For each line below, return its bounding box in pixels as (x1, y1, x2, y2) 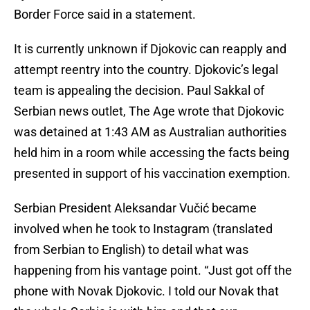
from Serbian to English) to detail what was (14, 242, 248, 257)
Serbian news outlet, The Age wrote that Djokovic (14, 104, 284, 119)
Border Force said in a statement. (14, 7, 196, 22)
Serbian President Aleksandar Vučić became (14, 201, 257, 216)
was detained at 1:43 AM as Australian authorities (14, 125, 286, 140)
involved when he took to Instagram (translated (14, 221, 273, 237)
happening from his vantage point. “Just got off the (14, 263, 292, 278)
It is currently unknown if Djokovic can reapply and (14, 42, 286, 57)
